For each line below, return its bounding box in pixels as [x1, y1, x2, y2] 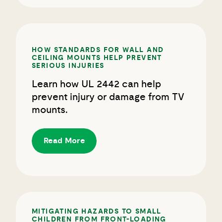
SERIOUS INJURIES [32, 53, 105, 60]
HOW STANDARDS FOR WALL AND [32, 37, 164, 45]
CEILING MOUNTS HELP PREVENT [32, 45, 162, 53]
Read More [44, 127, 85, 136]
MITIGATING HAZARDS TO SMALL [32, 199, 162, 206]
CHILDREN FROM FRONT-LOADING [32, 207, 166, 214]
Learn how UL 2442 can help [32, 70, 161, 80]
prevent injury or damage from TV [32, 83, 184, 93]
